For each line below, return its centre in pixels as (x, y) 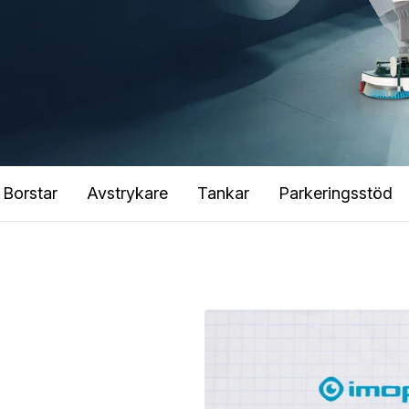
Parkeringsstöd (336, 193)
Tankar (223, 193)
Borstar (30, 193)
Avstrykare (127, 193)
